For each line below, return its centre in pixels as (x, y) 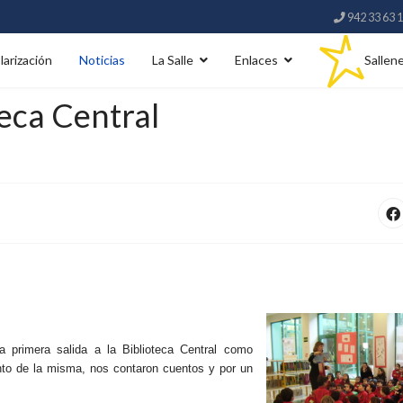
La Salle (173, 60)
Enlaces (256, 60)
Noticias (102, 60)
